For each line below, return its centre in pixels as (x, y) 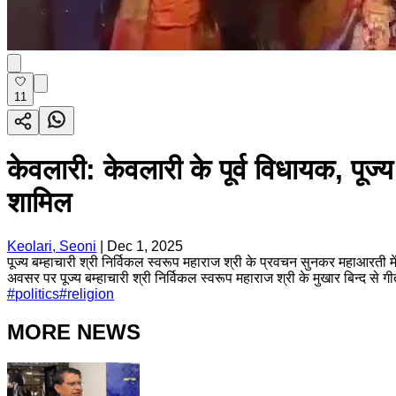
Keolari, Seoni (52, 246)
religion (91, 293)
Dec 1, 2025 (145, 246)
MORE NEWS (74, 331)
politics (37, 293)
